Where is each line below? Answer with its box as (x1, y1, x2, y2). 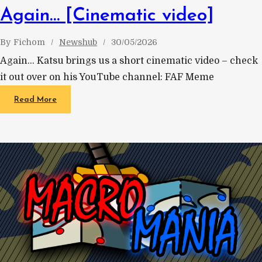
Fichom (13, 37, 45, 47)
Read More (14, 95, 57, 104)
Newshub (59, 37, 97, 47)
